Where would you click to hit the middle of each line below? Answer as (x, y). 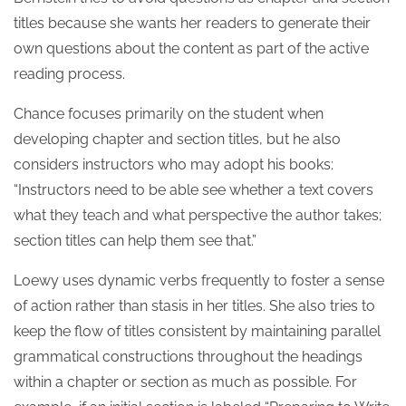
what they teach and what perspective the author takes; (198, 215)
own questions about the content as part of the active (191, 48)
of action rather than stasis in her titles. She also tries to (194, 306)
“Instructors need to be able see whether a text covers (193, 190)
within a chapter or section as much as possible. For (185, 382)
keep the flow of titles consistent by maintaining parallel (197, 331)
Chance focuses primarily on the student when (169, 114)
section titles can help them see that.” (135, 241)
